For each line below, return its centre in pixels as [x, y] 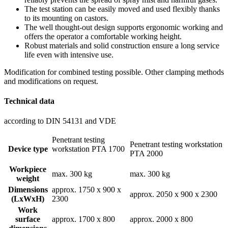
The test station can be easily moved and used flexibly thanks [122, 9]
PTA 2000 [172, 154]
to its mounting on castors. [66, 18]
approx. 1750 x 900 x [87, 190]
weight [28, 179]
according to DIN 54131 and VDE [60, 121]
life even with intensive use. [70, 54]
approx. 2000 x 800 [161, 219]
